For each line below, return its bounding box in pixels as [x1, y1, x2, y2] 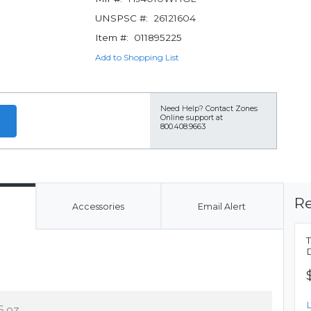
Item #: [94, 32, 128, 43]
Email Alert [198, 201, 246, 212]
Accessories [72, 201, 125, 212]
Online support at [160, 113, 223, 122]
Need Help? [160, 104, 203, 113]
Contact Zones [205, 104, 258, 113]
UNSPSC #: [94, 12, 148, 24]
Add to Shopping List [94, 52, 179, 62]
